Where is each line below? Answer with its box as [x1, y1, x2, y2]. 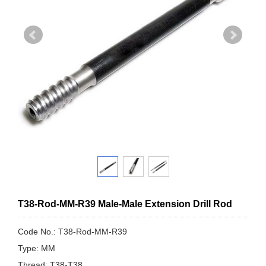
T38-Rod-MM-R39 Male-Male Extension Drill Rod [18, 199, 232, 209]
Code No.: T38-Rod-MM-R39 [18, 227, 127, 236]
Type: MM [18, 243, 55, 253]
